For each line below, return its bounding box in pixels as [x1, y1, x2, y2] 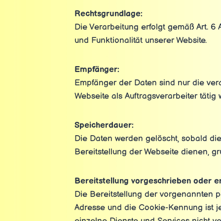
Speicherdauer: [74, 120, 134, 130]
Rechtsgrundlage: [74, 9, 143, 19]
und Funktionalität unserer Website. [74, 36, 207, 45]
